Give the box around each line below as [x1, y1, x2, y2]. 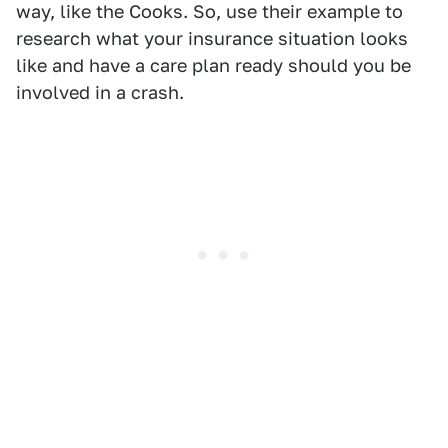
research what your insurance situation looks [16, 28, 408, 50]
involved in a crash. [16, 82, 184, 104]
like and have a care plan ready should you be [16, 55, 411, 77]
